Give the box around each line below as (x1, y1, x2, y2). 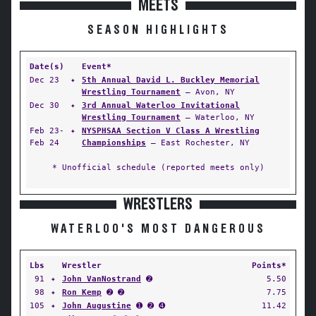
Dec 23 (30, 75, 59, 85)
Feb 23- (30, 126, 64, 135)
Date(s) (30, 61, 64, 71)
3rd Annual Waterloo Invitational (82, 100, 240, 110)
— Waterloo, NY (181, 112, 255, 122)
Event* (82, 61, 111, 71)
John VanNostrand (62, 274, 141, 284)
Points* (252, 260, 286, 270)
